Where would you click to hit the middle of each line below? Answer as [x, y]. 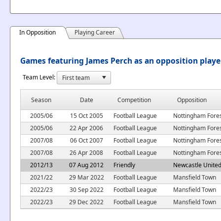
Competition [134, 100]
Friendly [124, 165]
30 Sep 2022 [86, 189]
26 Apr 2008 [86, 152]
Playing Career [95, 32]
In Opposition [37, 32]
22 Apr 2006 [86, 128]
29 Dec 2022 [86, 202]
